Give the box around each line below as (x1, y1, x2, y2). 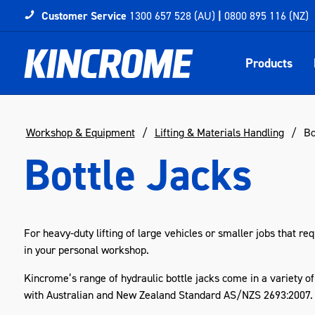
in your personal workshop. (23, 243, 155, 257)
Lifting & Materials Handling (154, 125, 284, 140)
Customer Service (41, 8, 127, 23)
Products (245, 55, 292, 72)
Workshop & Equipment (25, 125, 135, 140)
